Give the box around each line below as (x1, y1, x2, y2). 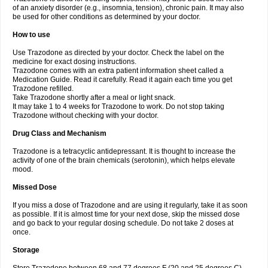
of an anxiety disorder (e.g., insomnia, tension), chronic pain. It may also (13, 4, 244, 12)
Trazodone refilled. (13, 84, 74, 93)
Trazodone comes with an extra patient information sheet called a (13, 66, 224, 75)
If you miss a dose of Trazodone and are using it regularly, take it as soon (13, 201, 248, 209)
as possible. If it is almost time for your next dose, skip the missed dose (13, 210, 240, 218)
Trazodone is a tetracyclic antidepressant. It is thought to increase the (13, 147, 236, 156)
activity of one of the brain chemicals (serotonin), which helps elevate (13, 156, 235, 165)
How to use (13, 31, 50, 39)
